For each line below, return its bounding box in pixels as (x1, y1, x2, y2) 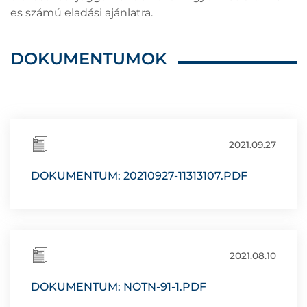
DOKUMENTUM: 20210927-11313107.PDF (31, 169, 247, 183)
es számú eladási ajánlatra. (10, 6, 153, 20)
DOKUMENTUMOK (10, 49, 167, 69)
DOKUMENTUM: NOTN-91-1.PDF (31, 280, 206, 294)
